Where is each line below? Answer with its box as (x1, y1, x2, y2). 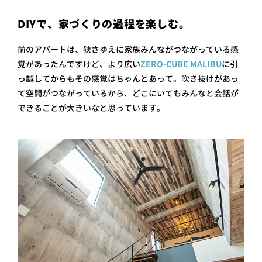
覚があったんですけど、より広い (18, 58, 140, 70)
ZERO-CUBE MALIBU (140, 58, 222, 70)
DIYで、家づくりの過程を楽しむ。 (18, 16, 190, 32)
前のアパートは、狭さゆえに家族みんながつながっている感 (18, 43, 239, 55)
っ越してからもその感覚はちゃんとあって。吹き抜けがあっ (18, 73, 239, 84)
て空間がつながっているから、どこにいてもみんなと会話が (18, 87, 239, 99)
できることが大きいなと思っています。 (18, 102, 165, 113)
